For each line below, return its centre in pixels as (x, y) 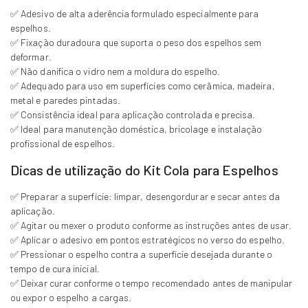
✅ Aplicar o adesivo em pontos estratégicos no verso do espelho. (148, 240)
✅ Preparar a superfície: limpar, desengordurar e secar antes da (145, 196)
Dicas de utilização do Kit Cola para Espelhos (144, 170)
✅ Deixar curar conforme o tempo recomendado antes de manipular (151, 283)
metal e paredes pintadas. (66, 100)
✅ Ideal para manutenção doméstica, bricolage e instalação (136, 129)
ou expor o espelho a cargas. (71, 297)
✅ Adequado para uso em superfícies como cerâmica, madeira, (143, 86)
